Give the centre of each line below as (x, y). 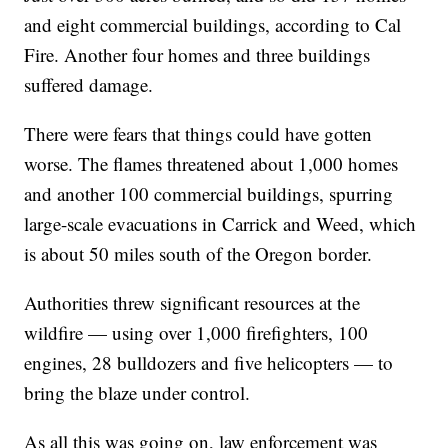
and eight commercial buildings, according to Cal (213, 25)
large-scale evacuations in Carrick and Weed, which (220, 224)
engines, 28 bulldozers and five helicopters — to (209, 363)
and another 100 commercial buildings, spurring (209, 194)
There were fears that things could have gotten (198, 134)
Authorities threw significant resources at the (192, 303)
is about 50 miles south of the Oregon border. (198, 254)
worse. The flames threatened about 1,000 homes (211, 164)
